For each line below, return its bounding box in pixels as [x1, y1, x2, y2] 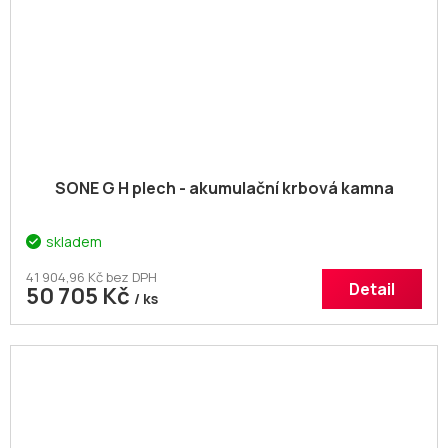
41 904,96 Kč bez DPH [26, 268, 157, 287]
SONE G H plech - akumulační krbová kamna [54, 177, 394, 200]
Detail [349, 278, 395, 301]
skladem [46, 232, 102, 252]
